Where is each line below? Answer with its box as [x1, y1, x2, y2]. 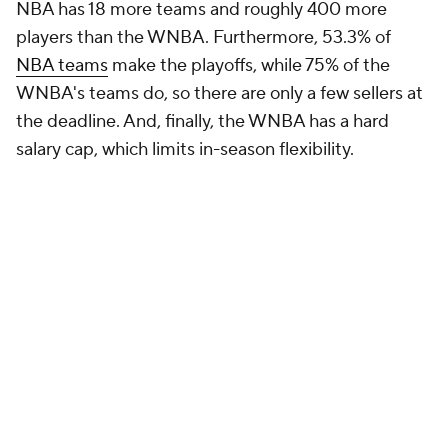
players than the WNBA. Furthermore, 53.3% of [16, 26, 391, 49]
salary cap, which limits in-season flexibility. [16, 138, 358, 161]
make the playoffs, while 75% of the [108, 54, 390, 77]
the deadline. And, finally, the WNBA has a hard [16, 110, 389, 133]
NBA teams [16, 54, 108, 77]
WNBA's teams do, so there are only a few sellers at [16, 82, 423, 105]
